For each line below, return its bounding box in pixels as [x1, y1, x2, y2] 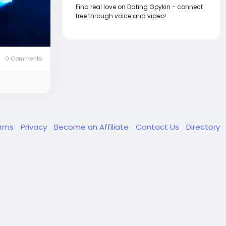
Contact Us [136, 121, 181, 132]
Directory [186, 121, 220, 132]
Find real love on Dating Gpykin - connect [76, 2, 203, 11]
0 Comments [4, 54, 42, 63]
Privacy [21, 121, 49, 132]
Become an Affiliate [54, 121, 131, 132]
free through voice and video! [76, 11, 166, 20]
